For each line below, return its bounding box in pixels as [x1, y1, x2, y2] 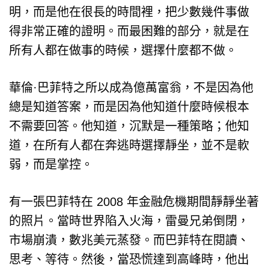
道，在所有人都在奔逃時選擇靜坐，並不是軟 [9, 138, 249, 152]
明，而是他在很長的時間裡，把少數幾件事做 [9, 5, 249, 19]
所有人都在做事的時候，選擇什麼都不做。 [9, 43, 237, 57]
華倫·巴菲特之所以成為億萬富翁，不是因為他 [9, 80, 253, 94]
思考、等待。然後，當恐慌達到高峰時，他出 [9, 252, 249, 266]
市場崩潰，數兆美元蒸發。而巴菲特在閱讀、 [9, 233, 249, 247]
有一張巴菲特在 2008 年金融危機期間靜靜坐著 [9, 195, 259, 208]
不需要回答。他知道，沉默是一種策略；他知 [9, 119, 249, 133]
